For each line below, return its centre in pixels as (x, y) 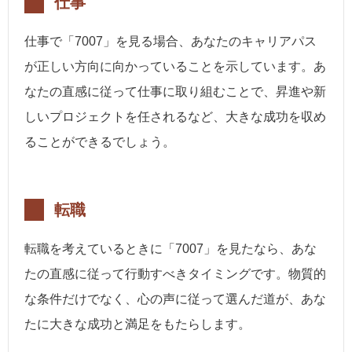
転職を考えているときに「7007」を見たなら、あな (170, 249)
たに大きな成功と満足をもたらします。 (137, 324)
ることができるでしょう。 (100, 142)
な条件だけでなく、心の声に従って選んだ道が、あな (175, 299)
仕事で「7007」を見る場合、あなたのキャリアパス (170, 42)
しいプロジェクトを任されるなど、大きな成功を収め (175, 117)
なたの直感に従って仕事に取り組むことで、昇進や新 (175, 92)
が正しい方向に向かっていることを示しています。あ (175, 67)
